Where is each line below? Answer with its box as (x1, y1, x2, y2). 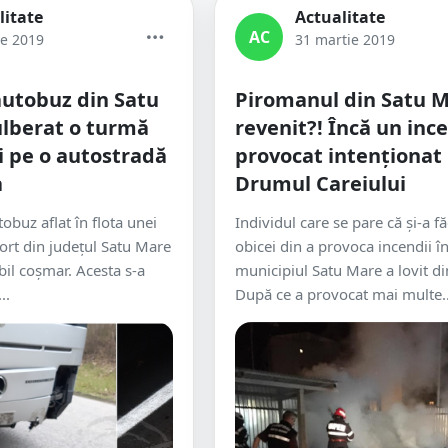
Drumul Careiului (235, 170, 406, 197)
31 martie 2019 (295, 30, 395, 49)
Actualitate (295, 6, 385, 28)
